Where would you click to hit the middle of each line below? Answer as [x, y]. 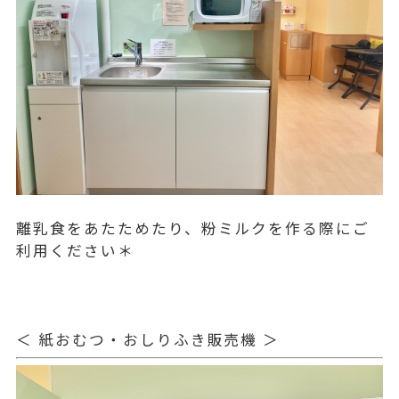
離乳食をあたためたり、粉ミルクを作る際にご [193, 228]
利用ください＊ [75, 250]
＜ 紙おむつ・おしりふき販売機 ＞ [148, 339]
